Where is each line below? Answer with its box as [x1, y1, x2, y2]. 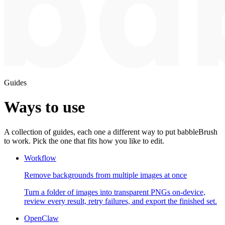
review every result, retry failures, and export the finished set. [24, 196, 217, 205]
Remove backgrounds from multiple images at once [24, 170, 187, 179]
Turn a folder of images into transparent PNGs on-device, [24, 187, 205, 196]
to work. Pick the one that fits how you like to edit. [4, 136, 164, 145]
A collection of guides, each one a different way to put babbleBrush [4, 127, 217, 136]
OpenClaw [24, 213, 59, 222]
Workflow [24, 153, 56, 162]
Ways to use [4, 98, 85, 117]
